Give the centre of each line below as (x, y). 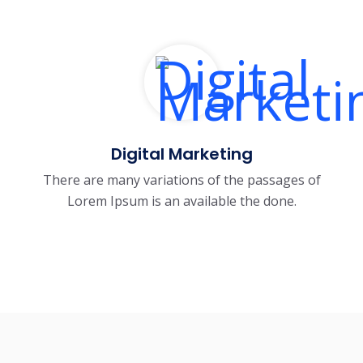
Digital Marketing (181, 154)
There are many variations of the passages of (181, 179)
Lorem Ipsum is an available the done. (181, 201)
